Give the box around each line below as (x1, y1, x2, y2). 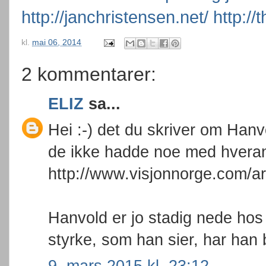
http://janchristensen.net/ (21, 8, 208, 27)
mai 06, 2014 (32, 37, 81, 47)
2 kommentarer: (21, 63, 156, 85)
